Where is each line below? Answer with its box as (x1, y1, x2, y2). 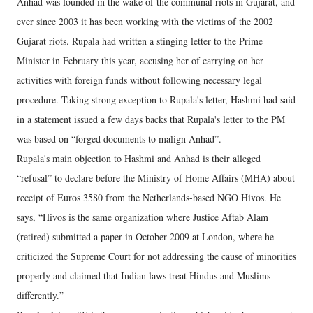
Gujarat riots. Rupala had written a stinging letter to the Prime (17, 34, 263, 48)
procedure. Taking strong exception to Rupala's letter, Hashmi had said (17, 93, 296, 106)
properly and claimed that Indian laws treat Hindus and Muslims (17, 269, 270, 282)
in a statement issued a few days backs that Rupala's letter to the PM (17, 112, 285, 126)
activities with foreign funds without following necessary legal (17, 73, 262, 87)
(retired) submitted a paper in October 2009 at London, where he (17, 230, 274, 243)
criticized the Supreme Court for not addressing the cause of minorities (17, 249, 296, 263)
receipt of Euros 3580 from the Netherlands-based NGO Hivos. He (17, 191, 281, 204)
